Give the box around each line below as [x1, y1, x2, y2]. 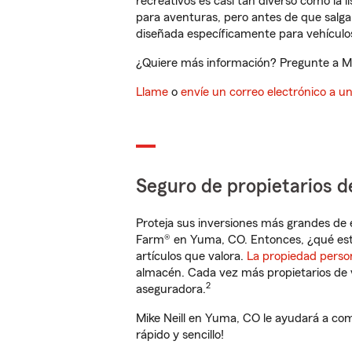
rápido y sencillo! [136, 328, 224, 341]
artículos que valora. [136, 250, 247, 262]
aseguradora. [136, 283, 206, 295]
